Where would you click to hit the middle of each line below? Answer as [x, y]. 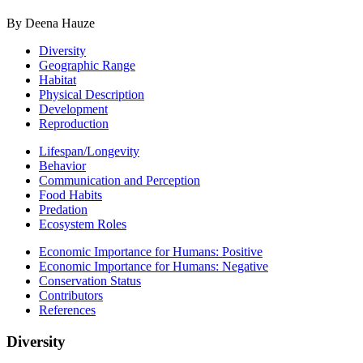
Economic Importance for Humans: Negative [154, 267]
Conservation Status [90, 281]
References [67, 310]
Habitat [58, 80]
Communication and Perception [120, 181]
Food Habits [70, 195]
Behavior [62, 166]
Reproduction [74, 124]
